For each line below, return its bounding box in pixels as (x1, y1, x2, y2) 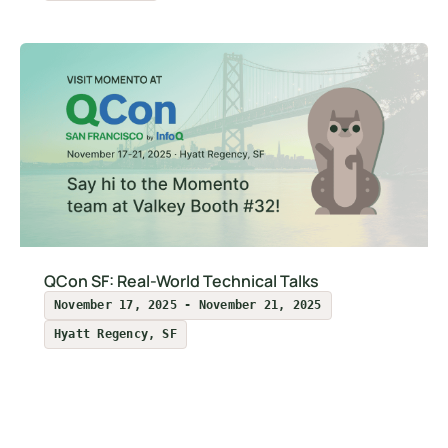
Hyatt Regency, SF (54, 327, 177, 342)
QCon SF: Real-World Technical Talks (44, 270, 319, 293)
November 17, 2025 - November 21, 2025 (54, 298, 322, 313)
